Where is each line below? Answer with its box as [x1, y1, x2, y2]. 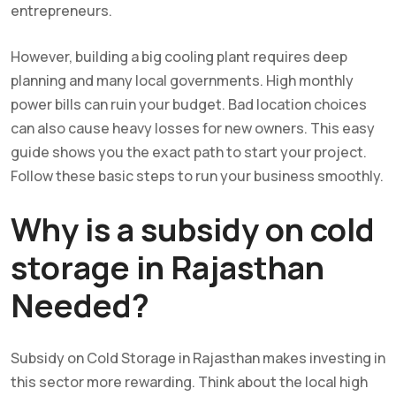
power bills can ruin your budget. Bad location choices [11, 94, 367, 114]
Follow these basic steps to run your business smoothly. [11, 165, 384, 186]
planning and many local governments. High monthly [11, 70, 354, 90]
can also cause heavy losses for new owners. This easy [11, 118, 375, 138]
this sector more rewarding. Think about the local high [11, 371, 368, 392]
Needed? [11, 283, 149, 327]
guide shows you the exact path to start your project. [11, 141, 367, 162]
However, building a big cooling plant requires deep [11, 46, 347, 66]
